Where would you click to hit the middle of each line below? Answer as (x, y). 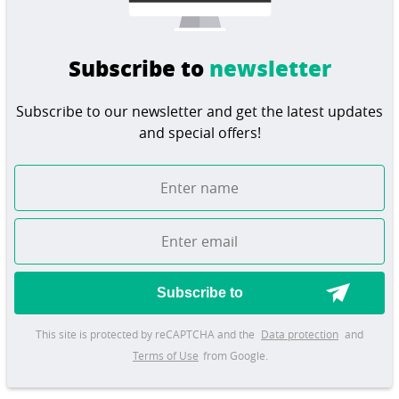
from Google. (234, 355)
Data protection (300, 334)
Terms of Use (166, 355)
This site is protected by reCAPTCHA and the (145, 334)
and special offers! (199, 132)
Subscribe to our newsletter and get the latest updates (199, 111)
